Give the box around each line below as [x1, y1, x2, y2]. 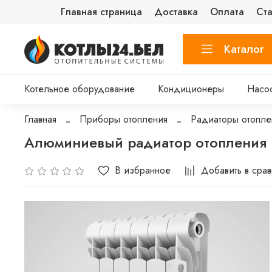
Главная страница [61, 5, 143, 19]
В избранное [115, 163, 171, 178]
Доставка [154, 5, 199, 19]
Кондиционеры [157, 82, 224, 97]
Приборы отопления [80, 112, 168, 127]
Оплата [210, 5, 245, 19]
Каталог [224, 41, 265, 57]
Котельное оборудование [24, 82, 135, 97]
